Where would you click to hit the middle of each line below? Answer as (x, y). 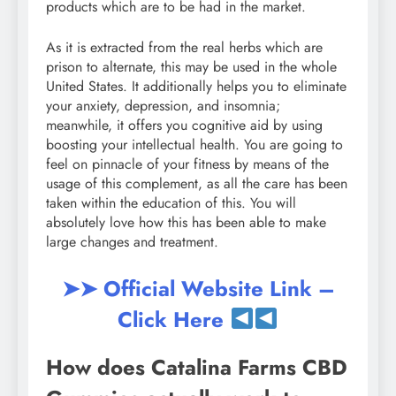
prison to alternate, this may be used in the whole (191, 66)
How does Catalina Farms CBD (197, 368)
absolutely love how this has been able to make (186, 222)
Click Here (174, 319)
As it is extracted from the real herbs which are (184, 47)
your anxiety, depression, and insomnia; (163, 105)
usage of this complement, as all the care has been (197, 183)
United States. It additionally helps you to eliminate (196, 86)
